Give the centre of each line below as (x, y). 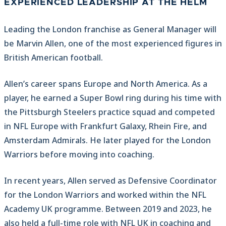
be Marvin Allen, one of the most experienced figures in (113, 44)
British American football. (53, 58)
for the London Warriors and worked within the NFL (105, 195)
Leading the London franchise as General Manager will (110, 30)
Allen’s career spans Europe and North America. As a (106, 84)
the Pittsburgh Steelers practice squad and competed (109, 112)
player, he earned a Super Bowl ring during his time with (113, 98)
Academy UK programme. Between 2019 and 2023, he (108, 209)
